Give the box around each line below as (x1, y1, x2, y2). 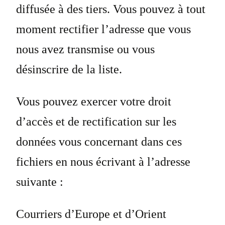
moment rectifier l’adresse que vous (16, 23, 191, 36)
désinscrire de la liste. (16, 63, 122, 76)
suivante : (16, 175, 63, 189)
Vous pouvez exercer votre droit (16, 95, 171, 108)
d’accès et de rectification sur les (16, 115, 176, 129)
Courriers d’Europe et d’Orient (16, 207, 166, 221)
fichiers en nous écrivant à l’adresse (16, 155, 190, 169)
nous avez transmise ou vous (16, 43, 155, 56)
